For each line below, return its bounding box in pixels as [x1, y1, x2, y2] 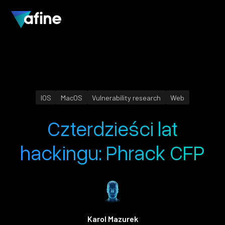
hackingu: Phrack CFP [20, 140, 205, 165]
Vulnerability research [92, 93, 161, 102]
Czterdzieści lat [47, 116, 178, 141]
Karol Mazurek [87, 213, 138, 223]
